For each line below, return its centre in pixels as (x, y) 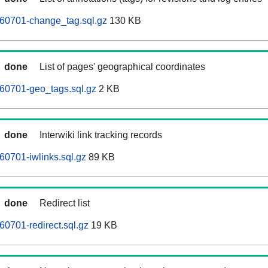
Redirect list (65, 203)
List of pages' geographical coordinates (122, 67)
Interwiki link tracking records (101, 135)
